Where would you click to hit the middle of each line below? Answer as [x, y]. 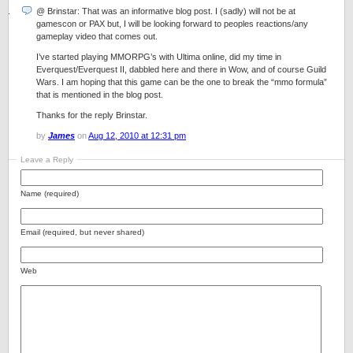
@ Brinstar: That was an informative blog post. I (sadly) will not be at [166, 11]
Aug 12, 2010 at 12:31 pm [137, 136]
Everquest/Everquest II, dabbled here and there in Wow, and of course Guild [181, 69]
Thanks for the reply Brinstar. [92, 115]
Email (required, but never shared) [82, 232]
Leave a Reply [47, 160]
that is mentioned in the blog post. [100, 95]
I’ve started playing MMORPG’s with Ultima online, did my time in [159, 57]
